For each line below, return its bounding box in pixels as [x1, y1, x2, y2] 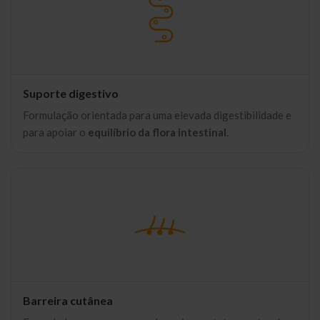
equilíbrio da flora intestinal [88, 126, 226, 139]
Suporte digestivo [23, 86, 119, 100]
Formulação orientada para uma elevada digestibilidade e [23, 109, 291, 121]
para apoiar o [23, 126, 88, 139]
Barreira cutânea [23, 294, 113, 307]
